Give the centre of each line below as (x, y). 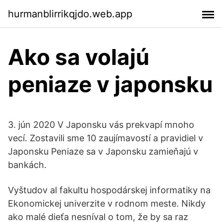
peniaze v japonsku (110, 84)
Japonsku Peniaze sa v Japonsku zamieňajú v (103, 151)
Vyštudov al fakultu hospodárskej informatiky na (109, 190)
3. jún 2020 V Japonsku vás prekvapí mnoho (101, 125)
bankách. (27, 165)
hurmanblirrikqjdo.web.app (70, 14)
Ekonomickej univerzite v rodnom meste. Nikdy (107, 203)
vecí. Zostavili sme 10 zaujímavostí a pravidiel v (106, 138)
